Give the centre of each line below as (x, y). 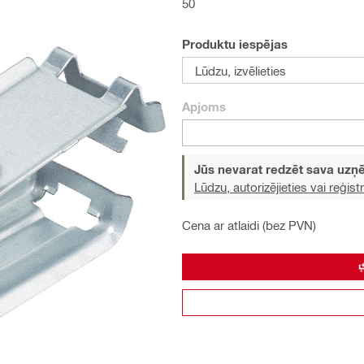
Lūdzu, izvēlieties (240, 70)
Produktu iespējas (235, 44)
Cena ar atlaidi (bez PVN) (249, 225)
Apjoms (204, 106)
